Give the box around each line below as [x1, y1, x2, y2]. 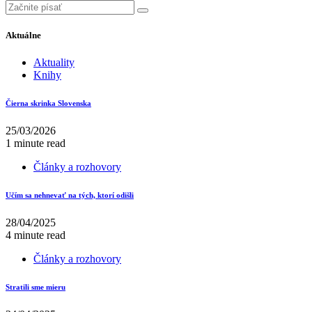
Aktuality [33, 56, 75, 68]
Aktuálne [6, 29, 41, 40]
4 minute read [6, 228, 65, 241]
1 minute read [6, 136, 65, 149]
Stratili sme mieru [6, 282, 65, 291]
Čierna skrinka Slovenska [6, 98, 91, 107]
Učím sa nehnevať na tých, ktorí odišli [6, 190, 134, 199]
